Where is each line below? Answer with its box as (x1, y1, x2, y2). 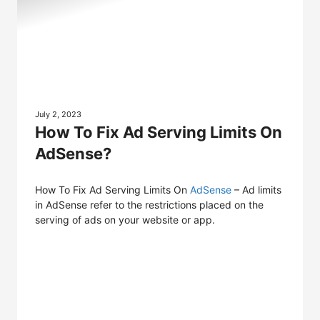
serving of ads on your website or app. (35, 214, 215, 226)
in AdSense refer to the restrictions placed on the (35, 199, 264, 211)
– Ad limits (231, 184, 281, 196)
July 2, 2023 (35, 109, 81, 119)
